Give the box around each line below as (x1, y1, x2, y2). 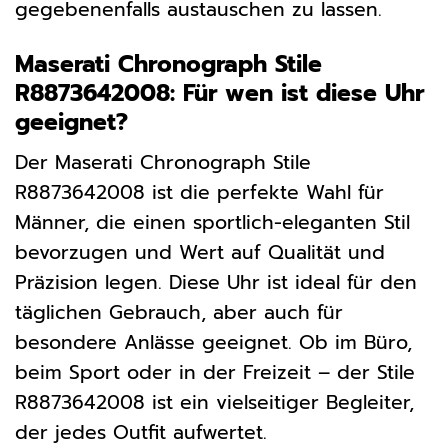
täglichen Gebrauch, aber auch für (15, 298, 343, 328)
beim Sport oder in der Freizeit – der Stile (15, 358, 415, 388)
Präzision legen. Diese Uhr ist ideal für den (15, 268, 417, 298)
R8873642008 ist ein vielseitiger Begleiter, (15, 388, 414, 418)
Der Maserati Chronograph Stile (15, 148, 311, 178)
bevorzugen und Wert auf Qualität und (15, 238, 385, 268)
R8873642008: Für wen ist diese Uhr (15, 75, 424, 111)
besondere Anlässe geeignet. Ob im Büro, (15, 328, 412, 358)
